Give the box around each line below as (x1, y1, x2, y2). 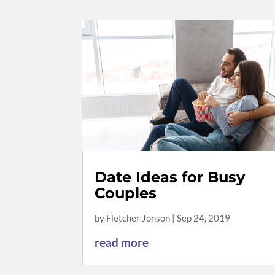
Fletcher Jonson (106, 212, 171, 223)
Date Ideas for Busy (95, 168, 246, 186)
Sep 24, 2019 (177, 212, 231, 223)
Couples (95, 184, 157, 202)
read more (95, 234, 149, 249)
